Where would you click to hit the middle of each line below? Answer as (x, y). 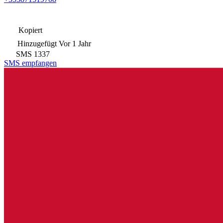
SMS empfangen (30, 63)
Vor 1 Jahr (75, 43)
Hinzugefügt (37, 43)
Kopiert (29, 30)
